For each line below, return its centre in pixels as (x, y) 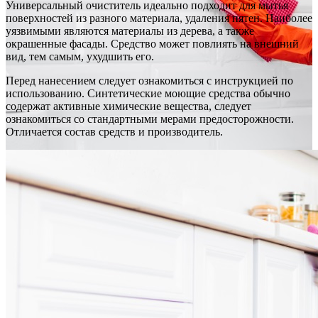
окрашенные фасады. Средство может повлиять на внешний (152, 43)
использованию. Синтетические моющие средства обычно (148, 93)
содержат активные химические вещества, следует (128, 106)
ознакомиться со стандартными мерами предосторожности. (150, 119)
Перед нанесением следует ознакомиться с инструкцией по (149, 80)
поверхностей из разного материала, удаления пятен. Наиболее (159, 18)
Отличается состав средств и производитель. (114, 131)
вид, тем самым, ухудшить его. (80, 56)
